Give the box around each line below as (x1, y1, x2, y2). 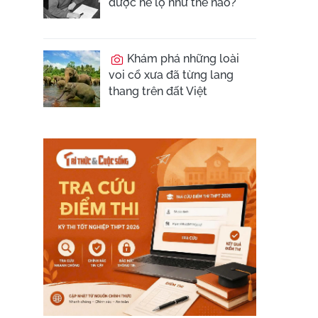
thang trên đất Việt (109, 84, 207, 98)
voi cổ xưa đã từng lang (109, 68, 234, 82)
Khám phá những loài (124, 52, 239, 65)
